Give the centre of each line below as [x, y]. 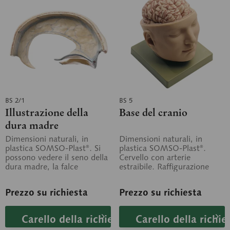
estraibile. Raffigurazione [164, 167]
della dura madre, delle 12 [167, 176]
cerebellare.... [30, 185]
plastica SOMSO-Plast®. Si [53, 148]
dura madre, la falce [42, 167]
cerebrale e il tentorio [44, 176]
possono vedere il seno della [56, 157]
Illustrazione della [47, 112]
